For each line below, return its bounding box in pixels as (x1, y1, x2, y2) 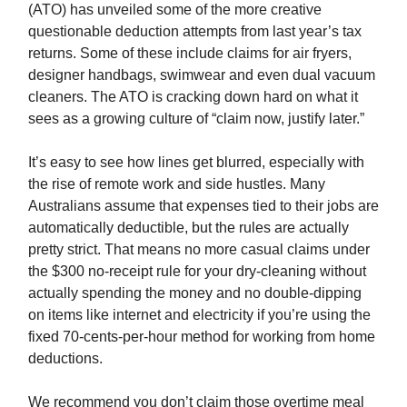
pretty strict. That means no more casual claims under (28, 241, 370, 257)
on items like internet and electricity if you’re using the (28, 306, 371, 323)
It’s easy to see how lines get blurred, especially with (28, 154, 364, 170)
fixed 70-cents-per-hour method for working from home (28, 328, 375, 344)
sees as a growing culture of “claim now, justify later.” (28, 110, 364, 126)
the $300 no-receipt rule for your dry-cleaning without (28, 263, 366, 279)
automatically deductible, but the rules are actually (28, 219, 349, 235)
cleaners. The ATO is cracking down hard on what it (28, 88, 358, 104)
